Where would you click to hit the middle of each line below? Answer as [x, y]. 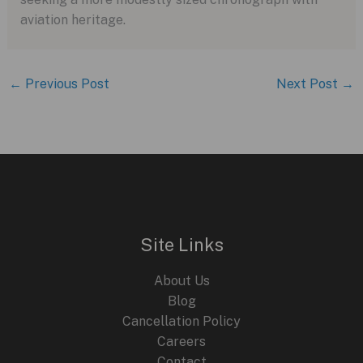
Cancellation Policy [181, 322]
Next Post [309, 83]
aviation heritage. [73, 19]
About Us [181, 281]
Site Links [181, 244]
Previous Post [65, 83]
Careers [181, 342]
